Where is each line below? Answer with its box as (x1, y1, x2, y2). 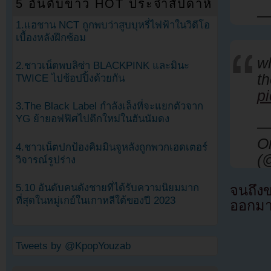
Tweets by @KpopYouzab (16, 240, 131, 252)
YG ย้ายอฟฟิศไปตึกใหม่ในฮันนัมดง (16, 113, 169, 125)
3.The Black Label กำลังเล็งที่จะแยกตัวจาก (16, 100, 203, 113)
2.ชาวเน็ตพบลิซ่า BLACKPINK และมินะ (16, 60, 189, 72)
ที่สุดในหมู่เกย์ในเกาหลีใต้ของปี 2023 (16, 194, 175, 206)
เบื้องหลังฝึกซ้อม (16, 32, 86, 44)
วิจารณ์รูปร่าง (16, 154, 76, 166)
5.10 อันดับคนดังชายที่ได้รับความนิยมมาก (16, 181, 199, 194)
